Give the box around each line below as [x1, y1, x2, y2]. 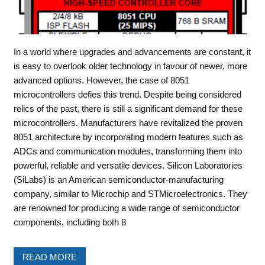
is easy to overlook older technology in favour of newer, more [13, 60, 247, 71]
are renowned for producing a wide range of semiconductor [13, 202, 240, 213]
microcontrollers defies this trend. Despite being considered [13, 89, 241, 99]
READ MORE [22, 251, 77, 262]
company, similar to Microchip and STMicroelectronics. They [13, 188, 247, 199]
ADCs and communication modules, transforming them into [13, 146, 242, 156]
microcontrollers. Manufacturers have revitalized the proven [13, 117, 243, 128]
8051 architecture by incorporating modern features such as [13, 131, 243, 142]
